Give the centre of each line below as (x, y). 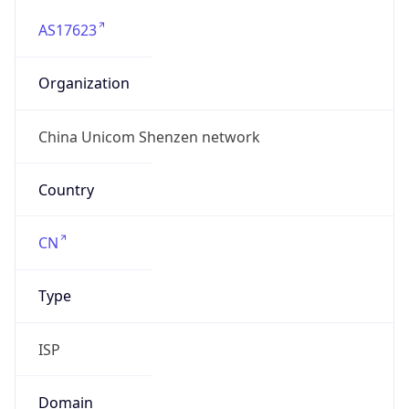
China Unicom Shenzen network (149, 136)
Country (66, 189)
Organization (84, 84)
